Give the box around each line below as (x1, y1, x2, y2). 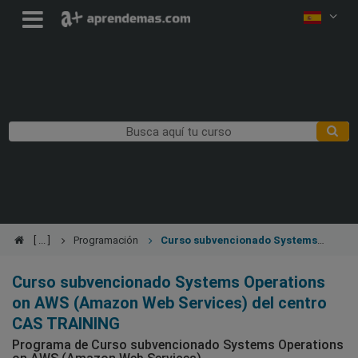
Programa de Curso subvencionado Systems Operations (12, 337, 344, 353)
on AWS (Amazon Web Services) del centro (12, 293, 327, 313)
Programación (73, 234, 138, 247)
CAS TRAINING (12, 314, 120, 334)
